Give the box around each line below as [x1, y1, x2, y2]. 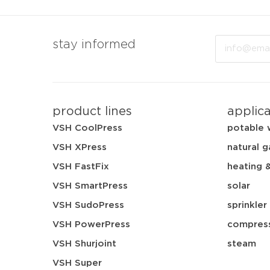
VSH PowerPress [52, 219, 130, 229]
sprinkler [227, 200, 267, 210]
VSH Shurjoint [52, 239, 116, 248]
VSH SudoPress [52, 200, 124, 210]
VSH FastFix [52, 162, 109, 171]
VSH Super [52, 258, 102, 268]
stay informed [52, 38, 136, 51]
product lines [52, 105, 132, 118]
